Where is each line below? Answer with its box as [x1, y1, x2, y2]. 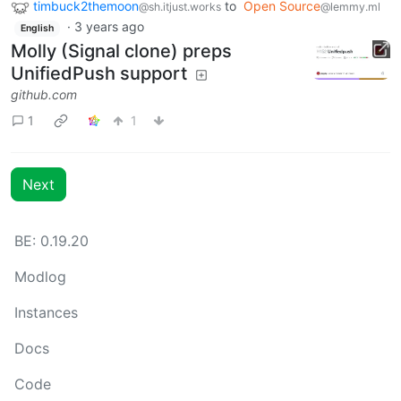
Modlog [14, 268, 66, 286]
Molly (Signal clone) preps [11, 39, 232, 62]
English [20, 21, 54, 34]
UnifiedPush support [11, 62, 187, 84]
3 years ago [73, 18, 144, 34]
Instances [14, 303, 78, 321]
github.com [11, 86, 77, 102]
